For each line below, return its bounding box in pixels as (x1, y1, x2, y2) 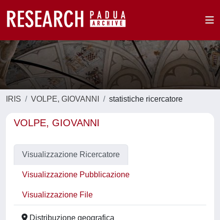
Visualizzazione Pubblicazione (22, 170, 130, 179)
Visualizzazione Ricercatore (22, 150, 120, 159)
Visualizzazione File (22, 191, 93, 199)
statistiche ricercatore (109, 95, 183, 103)
